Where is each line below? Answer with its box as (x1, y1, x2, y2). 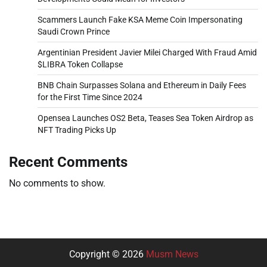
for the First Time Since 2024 (38, 92, 142, 102)
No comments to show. (9, 177, 105, 189)
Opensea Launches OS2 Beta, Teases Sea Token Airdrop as (38, 113, 253, 123)
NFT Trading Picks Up (38, 125, 116, 135)
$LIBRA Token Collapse (38, 59, 123, 69)
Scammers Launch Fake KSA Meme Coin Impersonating (38, 14, 243, 24)
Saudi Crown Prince (38, 26, 110, 36)
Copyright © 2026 (69, 248, 146, 260)
